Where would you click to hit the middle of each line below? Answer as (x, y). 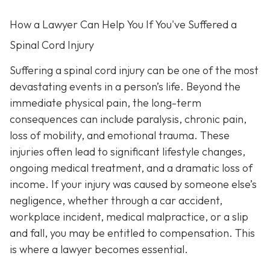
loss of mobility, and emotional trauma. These (120, 135)
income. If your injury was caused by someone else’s (133, 184)
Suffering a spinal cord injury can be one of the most (134, 70)
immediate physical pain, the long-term (105, 103)
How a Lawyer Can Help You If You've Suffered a (123, 24)
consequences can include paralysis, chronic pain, (128, 119)
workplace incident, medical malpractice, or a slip (129, 217)
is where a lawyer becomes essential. (99, 249)
